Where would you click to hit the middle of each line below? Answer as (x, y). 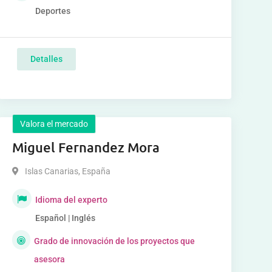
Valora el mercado (54, 124)
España (95, 171)
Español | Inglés (65, 218)
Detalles (46, 59)
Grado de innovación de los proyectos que (115, 241)
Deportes (53, 11)
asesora (50, 259)
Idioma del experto (71, 200)
